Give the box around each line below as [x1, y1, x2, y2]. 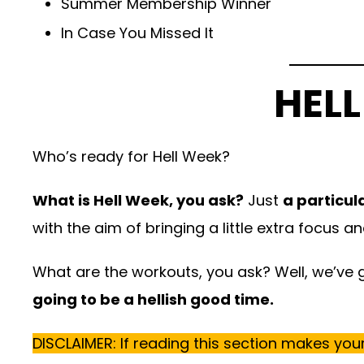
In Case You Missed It [61, 23, 214, 44]
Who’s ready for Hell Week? [32, 146, 230, 167]
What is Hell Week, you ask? [32, 190, 244, 211]
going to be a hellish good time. [32, 289, 274, 310]
